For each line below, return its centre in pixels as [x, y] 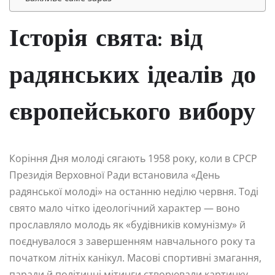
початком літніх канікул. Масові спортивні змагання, [135, 258]
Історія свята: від [106, 40]
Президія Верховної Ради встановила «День [114, 175]
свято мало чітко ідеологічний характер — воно [125, 208]
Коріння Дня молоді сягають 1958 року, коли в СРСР [133, 158]
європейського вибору [132, 113]
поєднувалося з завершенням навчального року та [132, 241]
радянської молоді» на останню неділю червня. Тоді [134, 191]
